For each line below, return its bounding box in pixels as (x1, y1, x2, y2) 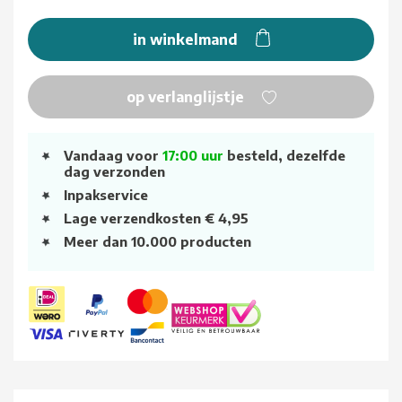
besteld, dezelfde (223, 147, 345, 164)
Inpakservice (64, 187, 148, 204)
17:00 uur (162, 147, 223, 164)
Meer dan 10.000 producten (64, 233, 251, 250)
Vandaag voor (64, 147, 162, 164)
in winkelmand (132, 31, 241, 49)
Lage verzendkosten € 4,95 (64, 210, 249, 227)
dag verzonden (64, 163, 165, 180)
